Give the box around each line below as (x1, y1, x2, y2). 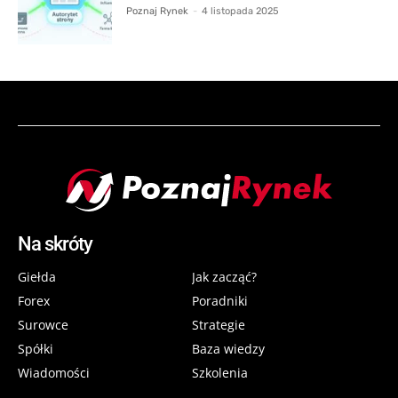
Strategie (191, 315, 245, 333)
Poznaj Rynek (126, 4, 189, 17)
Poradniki (191, 291, 248, 309)
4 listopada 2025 (202, 4, 280, 17)
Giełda (18, 267, 56, 285)
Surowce (18, 315, 68, 333)
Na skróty (18, 232, 92, 255)
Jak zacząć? (191, 267, 257, 285)
